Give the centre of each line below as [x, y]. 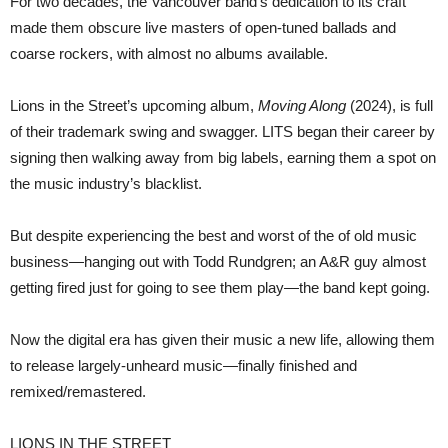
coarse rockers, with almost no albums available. [169, 54]
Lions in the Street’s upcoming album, [134, 106]
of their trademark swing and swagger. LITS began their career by [222, 132]
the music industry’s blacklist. [106, 184]
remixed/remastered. [78, 392]
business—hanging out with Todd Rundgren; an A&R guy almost [218, 262]
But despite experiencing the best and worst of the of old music [213, 236]
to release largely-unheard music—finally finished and [183, 366]
